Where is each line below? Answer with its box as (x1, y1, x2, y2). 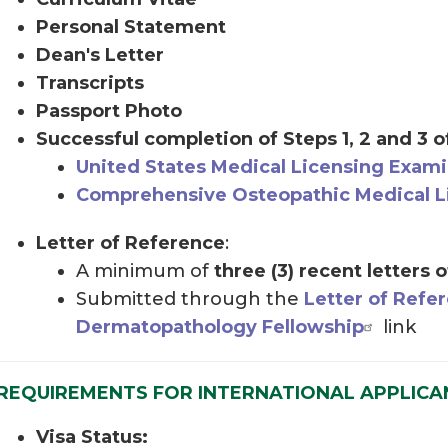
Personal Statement (36, 15, 226, 38)
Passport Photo (36, 99, 182, 122)
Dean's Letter (36, 43, 164, 66)
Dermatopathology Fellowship (76, 315, 364, 338)
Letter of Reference (36, 231, 225, 254)
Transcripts (36, 71, 144, 94)
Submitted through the (76, 287, 304, 310)
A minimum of (76, 259, 214, 282)
